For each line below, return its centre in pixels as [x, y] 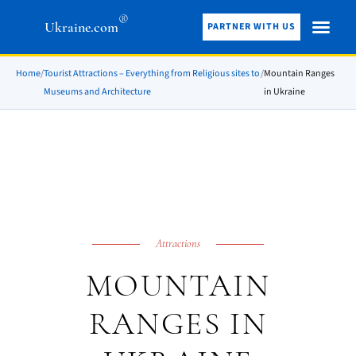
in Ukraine [285, 92]
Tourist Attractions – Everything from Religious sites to [152, 74]
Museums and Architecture [97, 92]
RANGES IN [178, 323]
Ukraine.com [81, 27]
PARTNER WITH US [252, 27]
